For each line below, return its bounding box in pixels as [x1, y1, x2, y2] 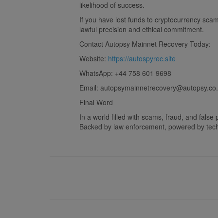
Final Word [79, 97, 113, 107]
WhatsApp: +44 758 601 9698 [79, 68, 171, 78]
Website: [79, 53, 108, 63]
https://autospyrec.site [108, 53, 176, 63]
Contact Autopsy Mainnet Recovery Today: [79, 38, 211, 49]
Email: [79, 82, 100, 92]
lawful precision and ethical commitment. [79, 24, 204, 34]
